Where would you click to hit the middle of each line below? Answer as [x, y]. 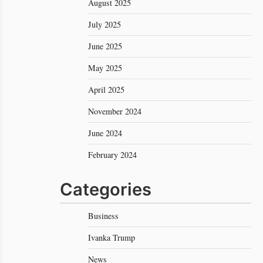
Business [103, 216]
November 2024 [115, 111]
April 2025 [106, 90]
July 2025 [104, 24]
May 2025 [105, 68]
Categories [106, 189]
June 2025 [105, 46]
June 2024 [105, 133]
